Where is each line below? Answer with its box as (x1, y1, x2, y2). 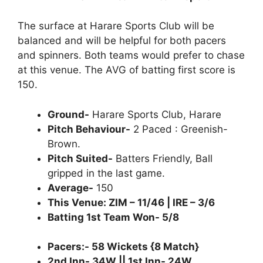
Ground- (48, 108, 89, 120)
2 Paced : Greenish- (130, 123, 228, 135)
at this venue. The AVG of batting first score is (18, 64, 235, 76)
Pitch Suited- (48, 152, 113, 164)
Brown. (48, 137, 80, 150)
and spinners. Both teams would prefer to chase (18, 49, 245, 61)
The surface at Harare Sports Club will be (18, 20, 214, 32)
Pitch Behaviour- (48, 123, 130, 135)
